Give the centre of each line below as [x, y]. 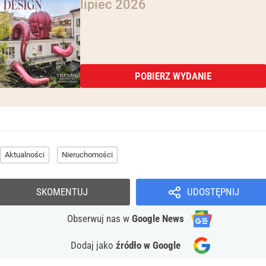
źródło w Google [148, 246]
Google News [158, 219]
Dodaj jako [93, 246]
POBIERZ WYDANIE [173, 76]
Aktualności [25, 155]
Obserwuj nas [95, 219]
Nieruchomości [87, 155]
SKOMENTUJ [62, 192]
